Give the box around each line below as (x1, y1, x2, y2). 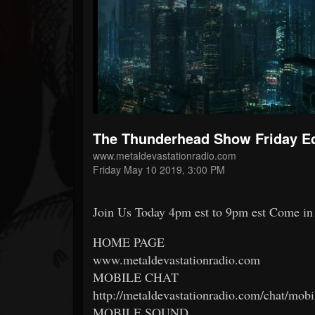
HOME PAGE (93, 233, 165, 250)
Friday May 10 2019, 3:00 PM (93, 162, 225, 176)
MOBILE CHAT (93, 268, 179, 285)
